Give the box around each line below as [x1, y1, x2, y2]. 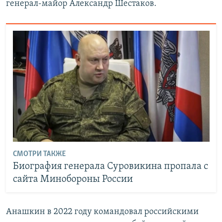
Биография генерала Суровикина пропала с [12, 161, 208, 171]
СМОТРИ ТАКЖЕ [12, 150, 66, 158]
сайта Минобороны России [12, 174, 133, 184]
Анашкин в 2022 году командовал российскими [6, 207, 199, 217]
